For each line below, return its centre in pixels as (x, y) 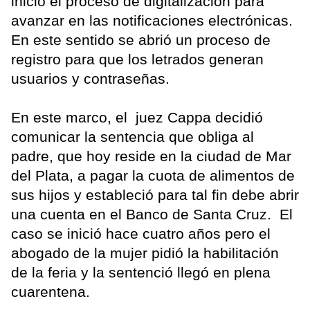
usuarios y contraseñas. (92, 78)
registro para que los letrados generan (137, 59)
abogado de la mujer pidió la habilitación (145, 253)
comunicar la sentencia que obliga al (133, 136)
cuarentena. (53, 291)
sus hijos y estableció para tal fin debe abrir (155, 194)
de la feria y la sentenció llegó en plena (141, 272)
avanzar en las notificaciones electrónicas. (152, 20)
